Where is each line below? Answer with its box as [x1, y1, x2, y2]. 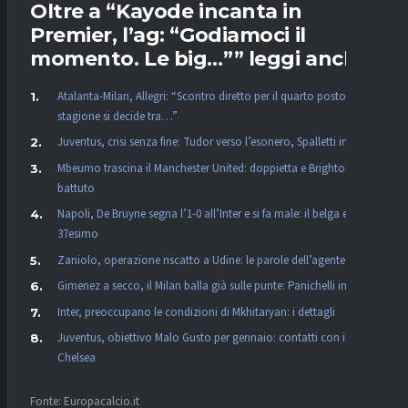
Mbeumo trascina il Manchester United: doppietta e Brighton [57, 159, 352, 177]
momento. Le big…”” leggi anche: [30, 46, 375, 72]
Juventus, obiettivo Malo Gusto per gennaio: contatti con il [57, 330, 348, 347]
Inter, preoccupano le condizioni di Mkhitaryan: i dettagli [57, 303, 335, 321]
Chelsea [57, 350, 96, 367]
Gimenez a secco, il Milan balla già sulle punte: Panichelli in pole [57, 278, 372, 295]
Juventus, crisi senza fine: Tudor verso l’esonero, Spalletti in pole [57, 134, 372, 151]
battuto [57, 179, 95, 197]
